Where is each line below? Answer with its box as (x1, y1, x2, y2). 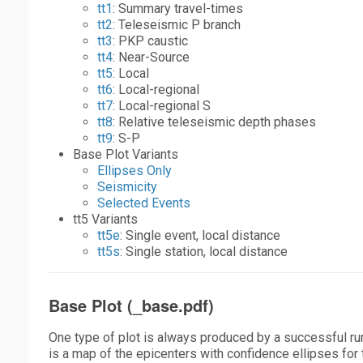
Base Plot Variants (73, 147, 178, 162)
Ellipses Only (97, 163, 172, 178)
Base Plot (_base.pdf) (49, 293, 214, 317)
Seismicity (97, 179, 157, 194)
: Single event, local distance (120, 228, 280, 243)
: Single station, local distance (120, 244, 288, 259)
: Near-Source (113, 49, 190, 65)
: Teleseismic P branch (113, 17, 241, 32)
